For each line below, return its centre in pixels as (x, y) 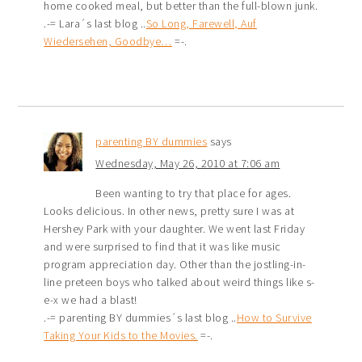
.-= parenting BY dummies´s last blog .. (140, 317)
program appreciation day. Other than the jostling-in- (175, 264)
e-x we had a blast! (90, 299)
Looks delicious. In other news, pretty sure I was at (169, 210)
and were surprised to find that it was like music (162, 246)
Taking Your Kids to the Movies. (121, 335)
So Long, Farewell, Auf (201, 23)
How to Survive (274, 317)
